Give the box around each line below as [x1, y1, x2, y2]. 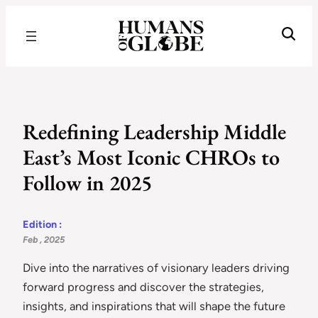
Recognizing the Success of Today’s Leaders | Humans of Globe [206, 11, 238, 25]
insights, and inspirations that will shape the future [23, 298, 285, 313]
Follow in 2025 [23, 169, 152, 197]
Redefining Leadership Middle [23, 118, 286, 146]
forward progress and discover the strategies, [23, 279, 264, 294]
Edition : [23, 217, 62, 231]
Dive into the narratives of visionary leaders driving [23, 260, 290, 275]
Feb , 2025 [23, 234, 65, 245]
